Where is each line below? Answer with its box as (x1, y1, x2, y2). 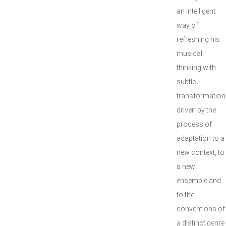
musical (177, 49, 202, 58)
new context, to (177, 148, 224, 156)
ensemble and (177, 177, 221, 185)
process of (177, 120, 212, 128)
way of (177, 21, 198, 29)
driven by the (177, 106, 216, 114)
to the (177, 191, 194, 199)
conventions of (177, 205, 225, 213)
